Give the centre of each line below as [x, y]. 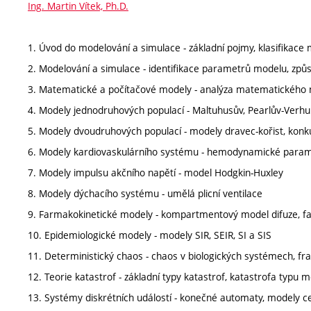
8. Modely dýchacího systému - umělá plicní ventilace [145, 193]
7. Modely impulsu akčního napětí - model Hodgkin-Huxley [155, 173]
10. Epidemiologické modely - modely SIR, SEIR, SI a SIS [150, 235]
